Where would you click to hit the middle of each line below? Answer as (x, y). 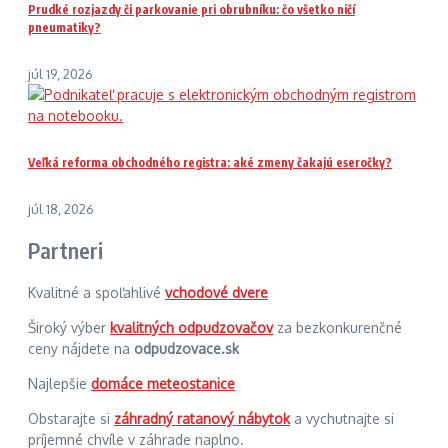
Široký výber (69, 327)
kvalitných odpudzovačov (191, 327)
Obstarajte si (71, 418)
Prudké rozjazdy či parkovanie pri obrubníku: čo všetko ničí (191, 10)
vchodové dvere (216, 292)
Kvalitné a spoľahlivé (96, 292)
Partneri (66, 250)
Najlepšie (59, 383)
